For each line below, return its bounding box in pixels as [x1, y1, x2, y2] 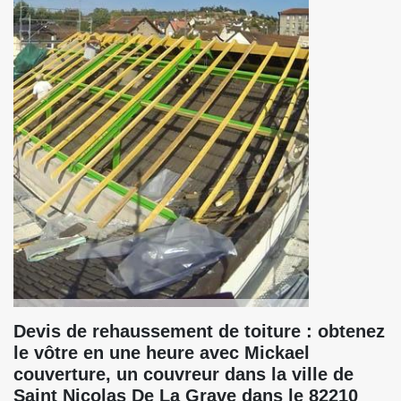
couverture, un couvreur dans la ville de [13, 364, 354, 384]
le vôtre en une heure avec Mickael [13, 343, 310, 363]
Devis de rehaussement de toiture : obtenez [13, 321, 385, 341]
